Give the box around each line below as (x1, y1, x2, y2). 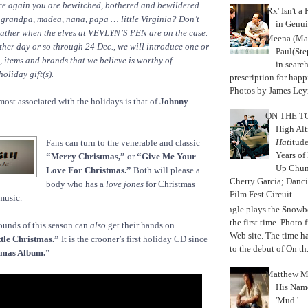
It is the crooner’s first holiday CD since (59, 234, 208, 245)
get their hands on (106, 220, 175, 231)
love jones (106, 179, 144, 190)
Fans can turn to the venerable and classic (46, 137, 200, 148)
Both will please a (131, 165, 200, 176)
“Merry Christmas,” (46, 151, 125, 162)
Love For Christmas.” (46, 165, 131, 176)
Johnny (159, 96, 188, 107)
